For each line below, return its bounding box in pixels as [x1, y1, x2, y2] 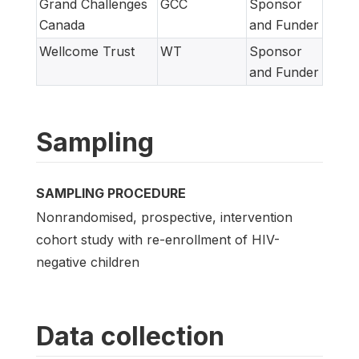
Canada [39, 17, 85, 33]
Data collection [36, 321, 224, 353]
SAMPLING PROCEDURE [36, 185, 186, 201]
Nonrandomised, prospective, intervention [36, 209, 292, 226]
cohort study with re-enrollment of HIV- [36, 232, 280, 248]
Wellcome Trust [39, 43, 135, 59]
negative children [36, 254, 139, 271]
